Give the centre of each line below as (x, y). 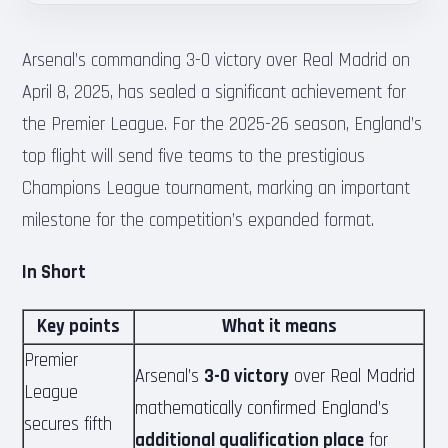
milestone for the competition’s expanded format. (198, 220)
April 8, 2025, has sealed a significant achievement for (214, 92)
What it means (279, 326)
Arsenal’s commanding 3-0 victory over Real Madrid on (216, 60)
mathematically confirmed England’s (262, 408)
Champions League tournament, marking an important (216, 188)
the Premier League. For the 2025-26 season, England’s (222, 124)
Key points (79, 326)
